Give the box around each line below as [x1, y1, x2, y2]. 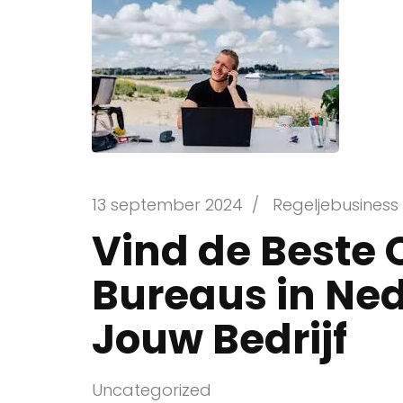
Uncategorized [92, 378, 211, 401]
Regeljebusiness [273, 193, 399, 216]
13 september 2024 [92, 193, 243, 216]
